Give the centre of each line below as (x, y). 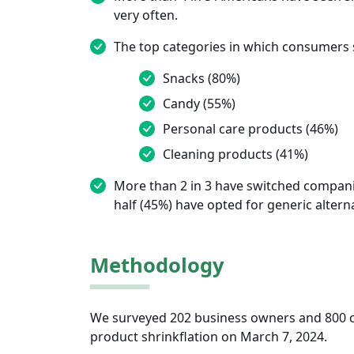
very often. (146, 15)
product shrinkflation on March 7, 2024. (209, 337)
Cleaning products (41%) (235, 154)
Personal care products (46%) (250, 129)
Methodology (157, 265)
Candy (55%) (199, 104)
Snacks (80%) (201, 79)
